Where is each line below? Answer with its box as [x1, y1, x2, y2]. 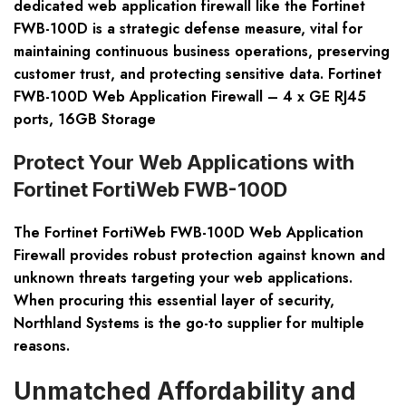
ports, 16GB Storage [14, 109, 156, 130]
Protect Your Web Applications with [14, 150, 354, 175]
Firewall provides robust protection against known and [14, 245, 385, 266]
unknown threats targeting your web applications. [14, 267, 353, 289]
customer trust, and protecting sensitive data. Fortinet [14, 63, 382, 85]
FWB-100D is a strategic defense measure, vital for [14, 18, 362, 40]
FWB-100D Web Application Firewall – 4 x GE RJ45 [14, 86, 366, 108]
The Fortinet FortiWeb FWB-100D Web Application [14, 222, 363, 244]
